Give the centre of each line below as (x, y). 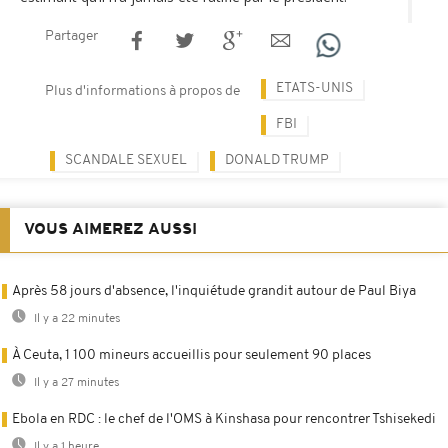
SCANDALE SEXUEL (126, 160)
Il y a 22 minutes (76, 318)
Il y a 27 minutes (75, 382)
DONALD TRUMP (277, 160)
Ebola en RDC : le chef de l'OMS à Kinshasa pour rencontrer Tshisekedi (224, 419)
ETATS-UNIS (314, 88)
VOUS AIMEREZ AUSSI (110, 229)
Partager (71, 36)
